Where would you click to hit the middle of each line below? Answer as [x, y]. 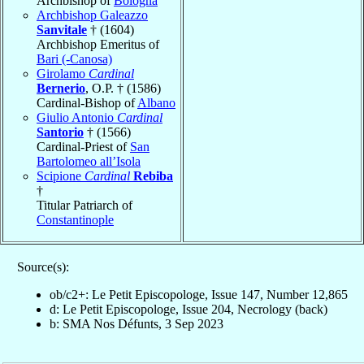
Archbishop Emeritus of [98, 44]
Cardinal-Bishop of [87, 102]
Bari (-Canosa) [74, 58]
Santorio [60, 132]
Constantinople [75, 219]
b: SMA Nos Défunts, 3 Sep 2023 [136, 323]
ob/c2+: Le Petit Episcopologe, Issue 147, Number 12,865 [198, 294]
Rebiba [153, 175]
